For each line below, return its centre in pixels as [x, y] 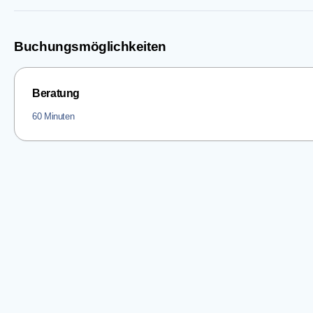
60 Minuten [53, 116]
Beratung [56, 93]
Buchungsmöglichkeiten [90, 47]
